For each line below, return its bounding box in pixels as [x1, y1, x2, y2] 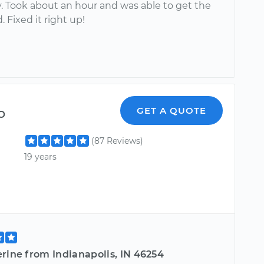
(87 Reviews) [91, 135, 144, 146]
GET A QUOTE [137, 104, 207, 116]
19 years [24, 151, 57, 162]
